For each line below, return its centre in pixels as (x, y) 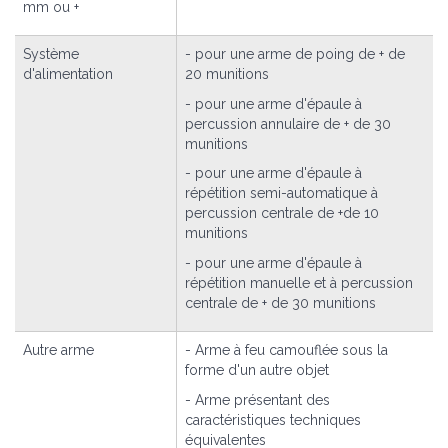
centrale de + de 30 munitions (280, 303)
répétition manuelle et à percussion (299, 283)
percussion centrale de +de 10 (282, 213)
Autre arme (58, 349)
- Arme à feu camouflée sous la (286, 349)
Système (51, 53)
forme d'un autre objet (257, 369)
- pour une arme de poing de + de (295, 53)
